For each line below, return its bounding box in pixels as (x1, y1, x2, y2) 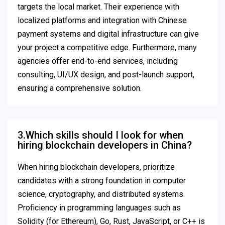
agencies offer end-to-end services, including (18, 56, 178, 66)
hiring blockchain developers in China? (18, 139, 192, 152)
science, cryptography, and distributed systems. (18, 189, 185, 199)
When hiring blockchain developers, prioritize (18, 162, 175, 172)
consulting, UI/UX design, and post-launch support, (18, 70, 194, 80)
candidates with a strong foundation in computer (18, 176, 186, 186)
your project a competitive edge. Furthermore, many (18, 43, 197, 53)
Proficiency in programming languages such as (18, 203, 181, 213)
